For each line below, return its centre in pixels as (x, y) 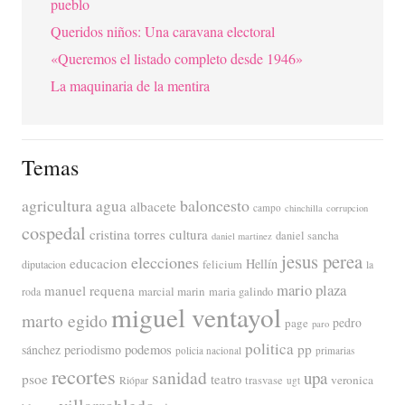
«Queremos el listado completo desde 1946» (177, 58)
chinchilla (304, 208)
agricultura (57, 206)
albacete (153, 207)
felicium (222, 265)
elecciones (165, 263)
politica (269, 349)
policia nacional (208, 351)
